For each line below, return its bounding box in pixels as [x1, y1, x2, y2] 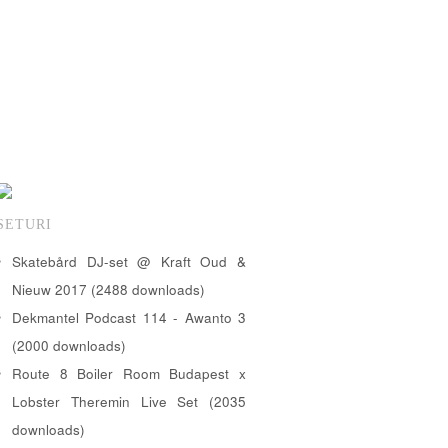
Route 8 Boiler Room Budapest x [12, 363, 246, 383]
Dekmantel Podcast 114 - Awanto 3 [12, 307, 246, 327]
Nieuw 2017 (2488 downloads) [12, 279, 205, 299]
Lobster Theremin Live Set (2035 [12, 391, 246, 411]
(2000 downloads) [12, 335, 126, 355]
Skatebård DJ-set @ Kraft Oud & [12, 251, 246, 271]
